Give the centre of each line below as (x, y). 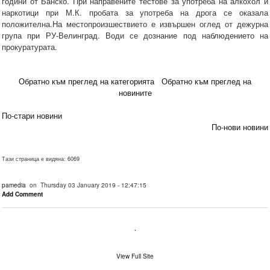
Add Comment (22, 194)
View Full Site (135, 256)
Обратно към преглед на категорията (86, 81)
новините (135, 93)
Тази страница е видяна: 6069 (41, 159)
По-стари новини (32, 116)
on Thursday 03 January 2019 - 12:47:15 (86, 185)
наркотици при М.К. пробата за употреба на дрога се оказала (135, 13)
